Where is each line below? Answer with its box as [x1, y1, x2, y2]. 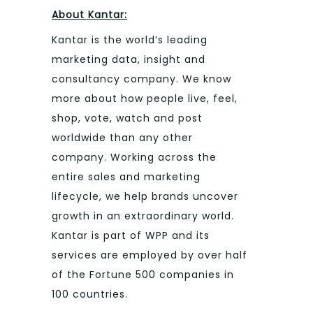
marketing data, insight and [52, 52, 205, 67]
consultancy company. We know [52, 72, 231, 87]
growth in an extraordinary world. [52, 209, 234, 224]
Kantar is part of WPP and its [52, 228, 210, 243]
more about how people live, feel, [52, 92, 238, 106]
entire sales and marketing [52, 170, 201, 184]
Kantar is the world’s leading [52, 33, 208, 48]
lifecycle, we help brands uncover [52, 189, 238, 204]
